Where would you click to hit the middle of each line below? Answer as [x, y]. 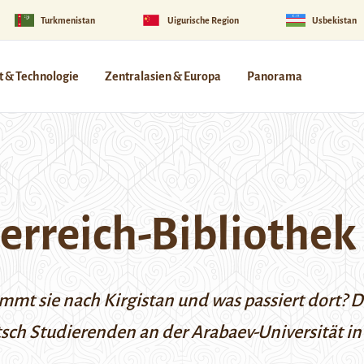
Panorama [275, 76]
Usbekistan [334, 20]
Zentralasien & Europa [163, 76]
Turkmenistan [67, 20]
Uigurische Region [204, 20]
